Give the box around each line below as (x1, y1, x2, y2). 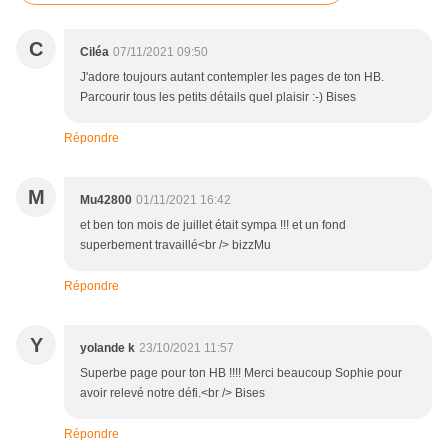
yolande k (80, 341, 135, 356)
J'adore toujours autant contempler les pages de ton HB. (80, 70, 384, 85)
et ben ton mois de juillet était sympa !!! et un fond (80, 218, 346, 233)
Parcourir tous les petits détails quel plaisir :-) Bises (80, 90, 356, 105)
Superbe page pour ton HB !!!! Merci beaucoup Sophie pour (80, 366, 402, 381)
